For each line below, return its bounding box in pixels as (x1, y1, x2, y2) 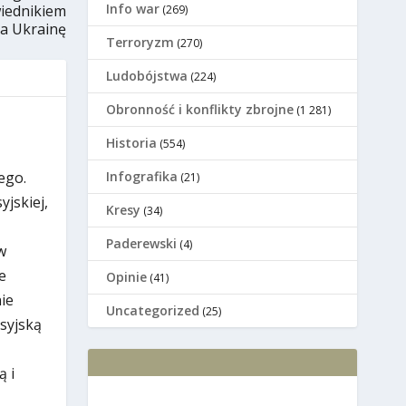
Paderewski (106, 235, 178, 253)
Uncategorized (106, 302, 200, 320)
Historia (106, 134, 158, 152)
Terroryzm (106, 34, 175, 52)
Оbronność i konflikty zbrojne (106, 101, 295, 119)
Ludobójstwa (106, 67, 188, 85)
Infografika (106, 168, 179, 186)
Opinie (106, 268, 148, 286)
